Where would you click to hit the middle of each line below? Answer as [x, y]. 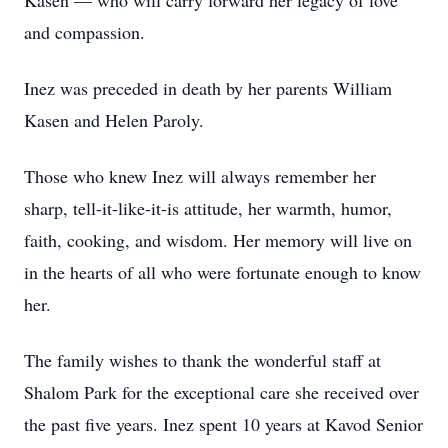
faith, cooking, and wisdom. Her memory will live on [218, 240]
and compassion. [84, 32]
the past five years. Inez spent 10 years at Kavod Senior [223, 424]
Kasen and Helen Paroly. [114, 120]
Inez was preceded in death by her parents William [208, 88]
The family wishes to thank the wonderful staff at [202, 360]
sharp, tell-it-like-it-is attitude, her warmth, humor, [208, 208]
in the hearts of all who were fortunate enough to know [222, 272]
